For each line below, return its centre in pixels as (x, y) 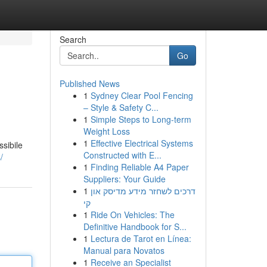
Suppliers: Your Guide (124, 179)
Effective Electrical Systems (142, 143)
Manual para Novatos (124, 250)
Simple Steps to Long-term (141, 119)
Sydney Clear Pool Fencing (142, 95)
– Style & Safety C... (121, 107)
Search (73, 39)
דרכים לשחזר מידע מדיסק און (143, 191)
